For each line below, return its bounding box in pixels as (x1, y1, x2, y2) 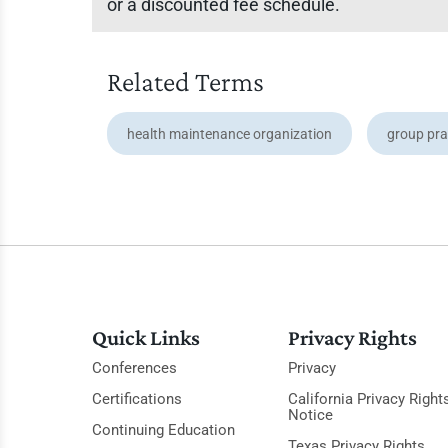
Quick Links (92, 325, 200, 350)
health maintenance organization (127, 126, 332, 142)
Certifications (92, 390, 182, 408)
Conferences (92, 359, 177, 377)
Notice (287, 406, 333, 424)
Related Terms (107, 66, 264, 97)
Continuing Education (92, 421, 235, 439)
